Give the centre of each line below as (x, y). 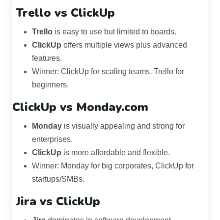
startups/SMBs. (58, 179)
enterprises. (52, 139)
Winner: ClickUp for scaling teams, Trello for (108, 72)
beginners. (50, 85)
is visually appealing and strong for (123, 126)
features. (47, 58)
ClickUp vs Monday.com (80, 107)
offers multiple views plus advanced (124, 45)
